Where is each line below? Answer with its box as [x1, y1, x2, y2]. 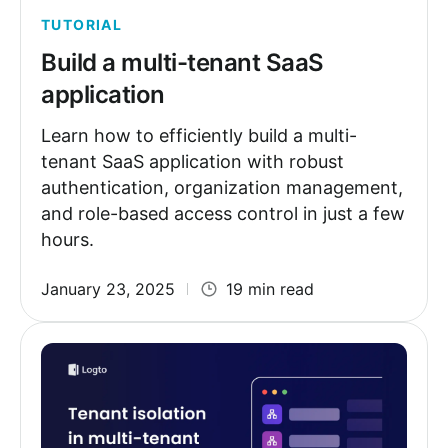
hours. [41, 228, 94, 250]
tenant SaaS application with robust [41, 150, 344, 172]
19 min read [226, 278, 314, 299]
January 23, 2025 [41, 278, 175, 299]
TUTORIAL [41, 15, 123, 33]
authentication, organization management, [41, 176, 403, 198]
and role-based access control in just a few [41, 202, 405, 224]
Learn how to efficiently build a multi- [41, 124, 357, 146]
